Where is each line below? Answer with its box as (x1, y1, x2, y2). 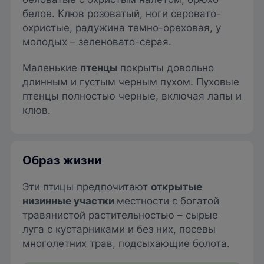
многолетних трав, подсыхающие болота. (22, 237, 230, 249)
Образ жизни (22, 153, 101, 167)
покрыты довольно (120, 61, 214, 74)
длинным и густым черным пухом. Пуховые (22, 75, 239, 88)
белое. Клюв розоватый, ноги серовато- (22, 7, 221, 19)
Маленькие (22, 61, 80, 74)
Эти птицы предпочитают (22, 180, 151, 193)
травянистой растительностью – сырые (22, 209, 218, 221)
